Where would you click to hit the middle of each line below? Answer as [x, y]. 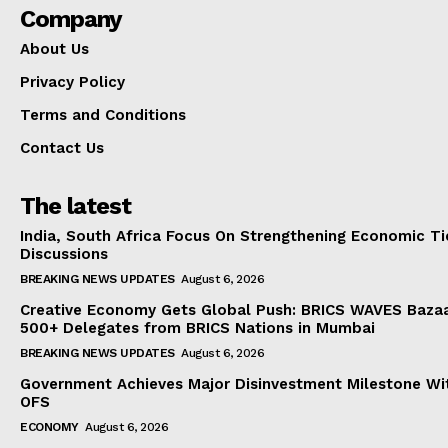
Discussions [64, 253]
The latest [75, 205]
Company [71, 18]
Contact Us [62, 147]
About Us [54, 48]
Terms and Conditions [103, 114]
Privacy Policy [72, 81]
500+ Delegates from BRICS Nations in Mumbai [197, 327]
